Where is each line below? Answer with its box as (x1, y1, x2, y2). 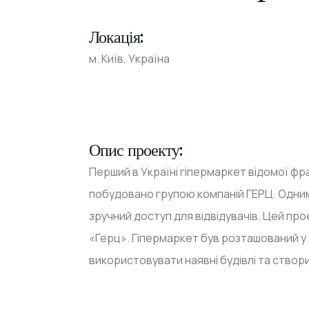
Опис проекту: (89, 139, 182, 160)
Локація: (89, 26, 143, 47)
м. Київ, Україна (89, 50, 170, 66)
